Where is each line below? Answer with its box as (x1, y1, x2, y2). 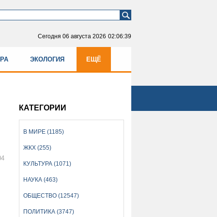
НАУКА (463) (23, 176, 58, 183)
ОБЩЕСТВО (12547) (23, 192, 79, 199)
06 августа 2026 (62, 33, 106, 40)
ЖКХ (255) (23, 144, 52, 151)
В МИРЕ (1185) (23, 128, 64, 135)
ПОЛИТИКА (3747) (23, 208, 75, 215)
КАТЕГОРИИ (18, 103, 66, 112)
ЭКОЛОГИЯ (30, 55, 64, 63)
